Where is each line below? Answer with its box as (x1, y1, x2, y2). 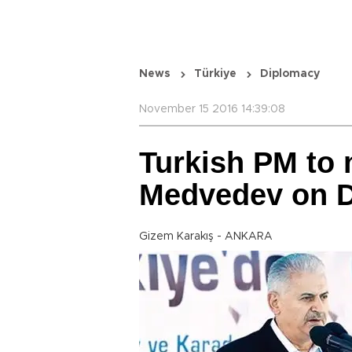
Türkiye (194, 68, 236, 79)
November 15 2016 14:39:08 (139, 104, 285, 115)
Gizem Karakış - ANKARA (139, 231, 273, 242)
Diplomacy (260, 68, 320, 79)
